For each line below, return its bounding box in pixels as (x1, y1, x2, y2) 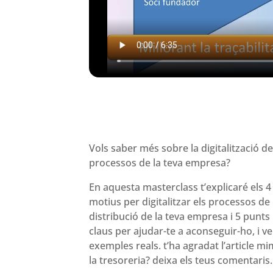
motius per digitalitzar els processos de (88, 195, 270, 209)
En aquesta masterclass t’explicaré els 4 (88, 180, 271, 194)
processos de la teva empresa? (88, 156, 230, 170)
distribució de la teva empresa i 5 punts (88, 210, 270, 224)
